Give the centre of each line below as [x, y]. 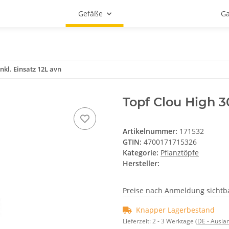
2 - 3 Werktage [174, 221]
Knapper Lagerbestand [175, 210]
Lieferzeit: [138, 221]
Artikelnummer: [151, 131]
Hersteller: [141, 163]
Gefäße [90, 14]
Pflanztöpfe [180, 153]
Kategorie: [142, 153]
